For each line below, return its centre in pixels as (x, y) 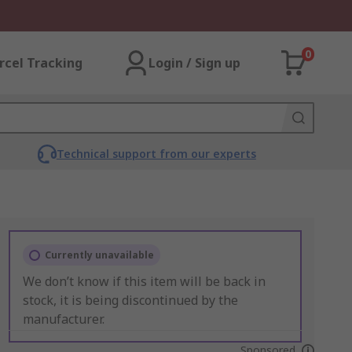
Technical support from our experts (156, 154)
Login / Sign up (194, 63)
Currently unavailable (99, 255)
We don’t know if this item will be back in (144, 281)
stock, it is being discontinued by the (130, 300)
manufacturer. (63, 319)
